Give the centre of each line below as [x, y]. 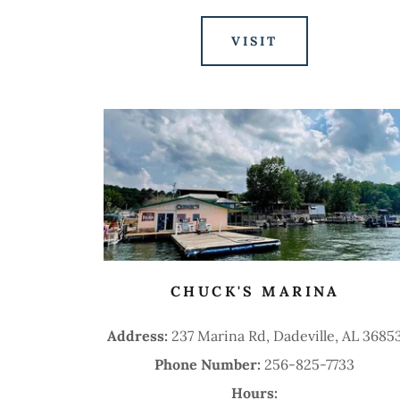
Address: [139, 336]
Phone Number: [210, 365]
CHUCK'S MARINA [255, 292]
